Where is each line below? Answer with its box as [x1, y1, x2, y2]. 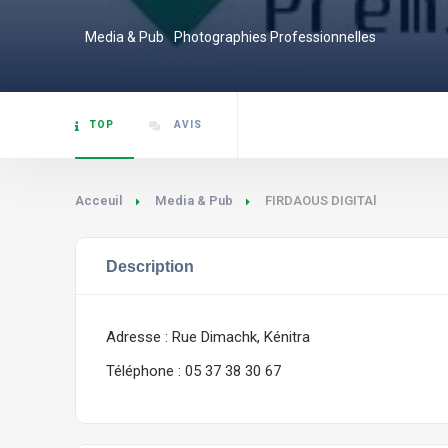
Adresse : [106, 328, 172, 346]
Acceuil [75, 193, 123, 208]
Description [106, 257, 194, 275]
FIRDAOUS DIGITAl [265, 193, 377, 208]
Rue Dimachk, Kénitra [172, 328, 310, 346]
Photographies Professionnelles [174, 29, 376, 45]
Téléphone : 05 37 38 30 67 [106, 362, 281, 380]
